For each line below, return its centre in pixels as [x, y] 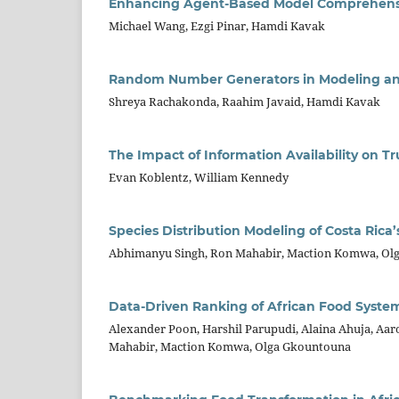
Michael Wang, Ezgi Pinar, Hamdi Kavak [217, 26]
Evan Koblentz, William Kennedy [199, 178]
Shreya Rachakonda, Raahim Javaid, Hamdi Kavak [244, 102]
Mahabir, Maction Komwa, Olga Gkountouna [230, 347]
